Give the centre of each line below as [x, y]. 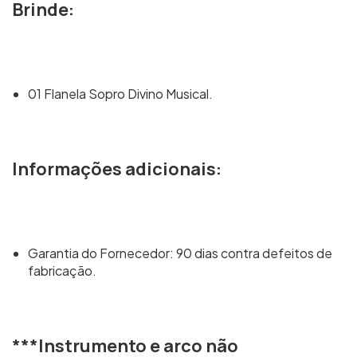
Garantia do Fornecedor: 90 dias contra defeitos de [180, 253]
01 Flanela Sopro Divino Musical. [120, 94]
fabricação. [62, 271]
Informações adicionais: [117, 169]
